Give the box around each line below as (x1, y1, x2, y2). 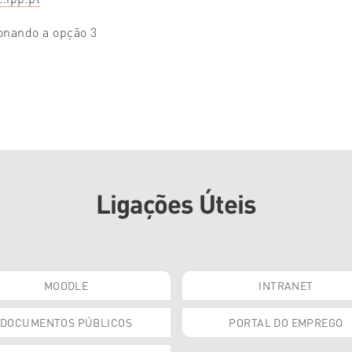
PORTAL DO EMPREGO (229, 315, 343, 329)
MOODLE (43, 278, 89, 292)
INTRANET (258, 278, 313, 292)
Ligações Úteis (96, 187, 256, 220)
